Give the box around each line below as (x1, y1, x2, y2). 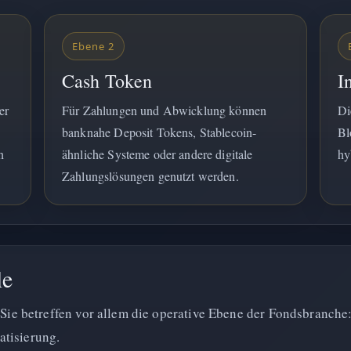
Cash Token (62, 68, 153, 93)
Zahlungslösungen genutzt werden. (62, 168, 239, 184)
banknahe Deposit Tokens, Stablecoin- (62, 124, 257, 140)
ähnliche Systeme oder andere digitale (62, 146, 253, 162)
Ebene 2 (72, 39, 114, 53)
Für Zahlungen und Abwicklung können (62, 102, 267, 118)
